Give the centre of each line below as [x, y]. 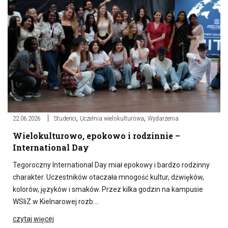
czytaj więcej [33, 219]
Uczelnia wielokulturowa [112, 119]
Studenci [65, 119]
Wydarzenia [163, 119]
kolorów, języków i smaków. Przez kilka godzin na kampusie [108, 190]
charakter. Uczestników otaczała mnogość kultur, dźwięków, [108, 177]
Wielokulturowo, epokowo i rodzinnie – [96, 136]
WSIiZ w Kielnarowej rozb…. [56, 202]
